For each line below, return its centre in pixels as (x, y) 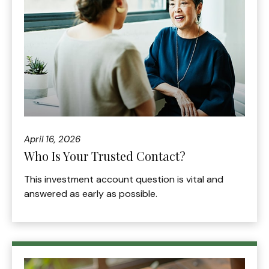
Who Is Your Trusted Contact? (105, 156)
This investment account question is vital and (124, 179)
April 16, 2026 (52, 139)
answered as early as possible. (91, 193)
